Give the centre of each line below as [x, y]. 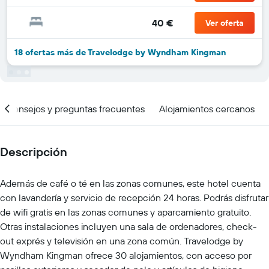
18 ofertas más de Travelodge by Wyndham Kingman [120, 52]
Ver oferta [225, 23]
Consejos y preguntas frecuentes [75, 108]
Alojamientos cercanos [207, 108]
